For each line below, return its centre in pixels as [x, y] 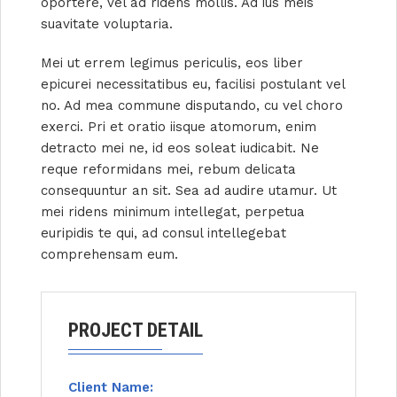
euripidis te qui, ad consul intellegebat [163, 234]
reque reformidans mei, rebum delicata [168, 170]
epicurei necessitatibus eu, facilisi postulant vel [193, 85]
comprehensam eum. [109, 255]
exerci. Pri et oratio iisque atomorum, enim [179, 127]
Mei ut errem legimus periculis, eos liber [172, 63]
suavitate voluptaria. [107, 24]
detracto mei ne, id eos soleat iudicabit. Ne [180, 148]
